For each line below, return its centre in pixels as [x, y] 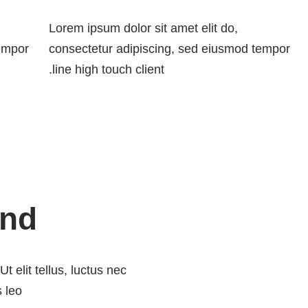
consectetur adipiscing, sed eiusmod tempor [170, 49]
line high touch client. [109, 70]
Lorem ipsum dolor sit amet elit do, [144, 29]
